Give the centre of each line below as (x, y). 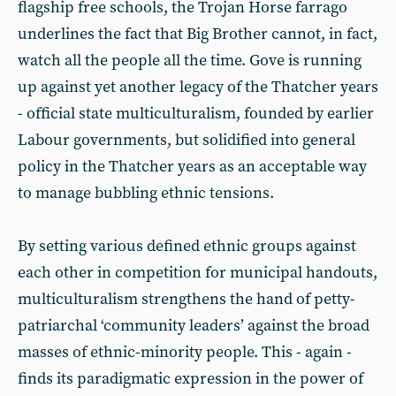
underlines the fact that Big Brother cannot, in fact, (198, 34)
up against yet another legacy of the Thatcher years (198, 87)
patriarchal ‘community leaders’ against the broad (194, 326)
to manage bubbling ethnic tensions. (146, 193)
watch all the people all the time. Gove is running (190, 61)
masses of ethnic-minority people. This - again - (185, 352)
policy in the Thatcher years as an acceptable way (192, 167)
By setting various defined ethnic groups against (187, 246)
